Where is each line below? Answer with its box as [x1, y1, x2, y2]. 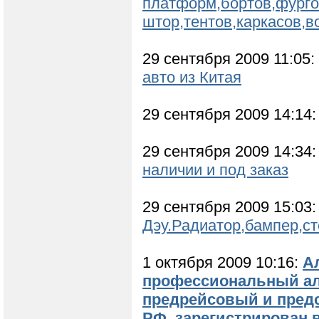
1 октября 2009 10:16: [142, 253, 303, 272]
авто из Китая [142, 68, 241, 87]
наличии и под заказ [142, 161, 288, 179]
